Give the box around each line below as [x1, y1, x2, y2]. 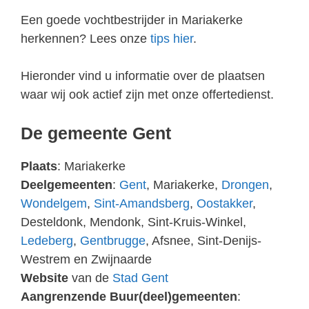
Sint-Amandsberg [94, 197, 190, 210]
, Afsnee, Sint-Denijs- [146, 234, 261, 248]
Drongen [221, 178, 269, 192]
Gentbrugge [80, 234, 146, 248]
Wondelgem [21, 197, 87, 210]
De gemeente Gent [21, 123, 171, 143]
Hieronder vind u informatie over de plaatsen [21, 69, 265, 83]
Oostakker [197, 197, 252, 210]
